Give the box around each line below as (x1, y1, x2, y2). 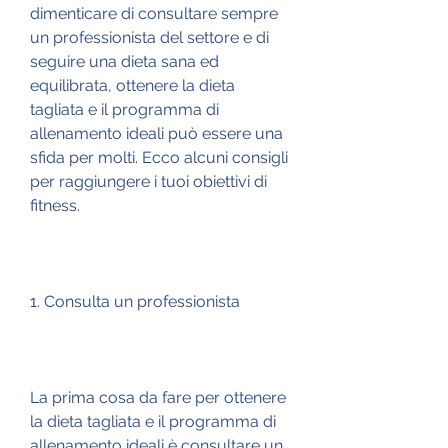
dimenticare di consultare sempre (30, 3, 278, 23)
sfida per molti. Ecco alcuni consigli (30, 147, 288, 167)
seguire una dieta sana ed (30, 51, 219, 71)
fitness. (30, 195, 80, 215)
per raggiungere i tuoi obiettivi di (30, 171, 267, 191)
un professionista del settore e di (30, 27, 269, 47)
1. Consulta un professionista (30, 291, 240, 311)
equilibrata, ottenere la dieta (30, 75, 235, 95)
